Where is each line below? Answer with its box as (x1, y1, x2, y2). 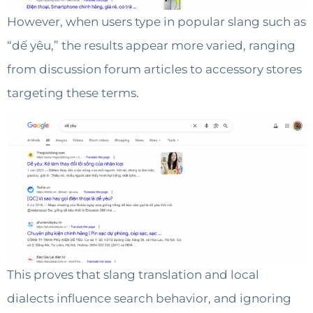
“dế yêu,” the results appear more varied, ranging (7, 38, 296, 52)
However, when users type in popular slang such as (7, 14, 306, 29)
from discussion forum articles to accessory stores (7, 61, 302, 76)
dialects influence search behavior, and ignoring (7, 291, 291, 306)
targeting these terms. (7, 85, 142, 100)
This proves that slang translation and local (7, 268, 259, 282)
